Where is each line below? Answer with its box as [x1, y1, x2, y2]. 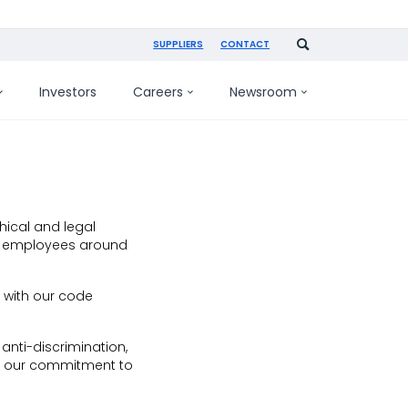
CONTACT [220, 37, 270, 51]
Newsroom [229, 82, 297, 101]
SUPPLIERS [153, 37, 204, 51]
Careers [133, 82, 183, 101]
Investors [39, 82, 97, 101]
